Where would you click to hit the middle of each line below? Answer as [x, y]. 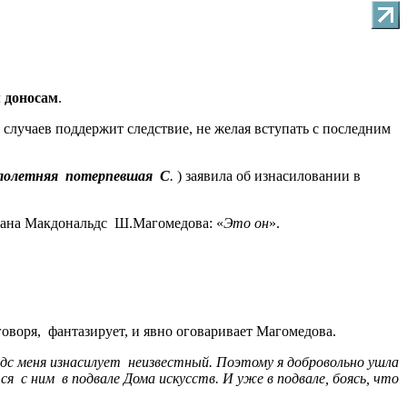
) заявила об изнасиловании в [267, 176]
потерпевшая [109, 176]
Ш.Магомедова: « [169, 223]
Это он [246, 223]
